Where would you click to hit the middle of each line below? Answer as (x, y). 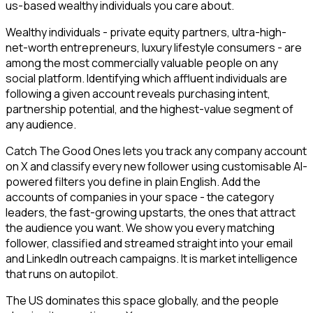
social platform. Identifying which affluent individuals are (146, 79)
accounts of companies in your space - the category (140, 197)
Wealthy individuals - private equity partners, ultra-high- (146, 32)
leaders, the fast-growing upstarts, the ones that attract (151, 213)
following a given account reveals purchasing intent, (138, 94)
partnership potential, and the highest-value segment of (150, 109)
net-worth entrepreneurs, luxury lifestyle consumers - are (154, 48)
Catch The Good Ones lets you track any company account (156, 151)
